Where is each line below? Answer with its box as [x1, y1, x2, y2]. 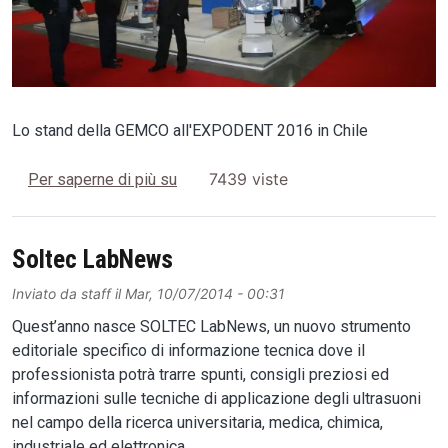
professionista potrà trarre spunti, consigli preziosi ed [12, 365, 389, 385]
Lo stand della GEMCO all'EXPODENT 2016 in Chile [12, 120, 368, 140]
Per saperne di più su [28, 169, 177, 189]
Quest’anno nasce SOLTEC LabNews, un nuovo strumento [12, 317, 411, 337]
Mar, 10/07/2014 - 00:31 [125, 285, 285, 303]
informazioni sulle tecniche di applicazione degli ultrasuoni [12, 389, 421, 409]
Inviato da [12, 285, 81, 303]
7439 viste [209, 168, 288, 189]
